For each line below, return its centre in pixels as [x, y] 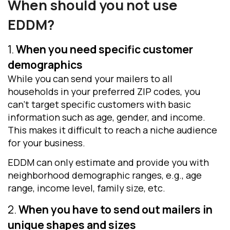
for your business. [46, 142]
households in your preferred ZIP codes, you [104, 91]
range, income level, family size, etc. [87, 188]
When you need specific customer [104, 49]
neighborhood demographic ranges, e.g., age [105, 175]
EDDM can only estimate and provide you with [108, 162]
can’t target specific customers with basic [99, 104]
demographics [45, 64]
